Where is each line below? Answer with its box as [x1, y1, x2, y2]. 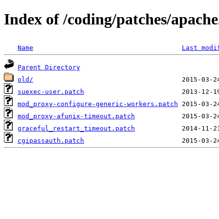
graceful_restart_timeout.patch [18, 124, 135, 132]
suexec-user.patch [18, 88, 84, 95]
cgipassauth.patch [18, 136, 84, 144]
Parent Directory [18, 63, 80, 71]
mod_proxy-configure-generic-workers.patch [18, 100, 178, 108]
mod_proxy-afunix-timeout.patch [18, 112, 135, 120]
